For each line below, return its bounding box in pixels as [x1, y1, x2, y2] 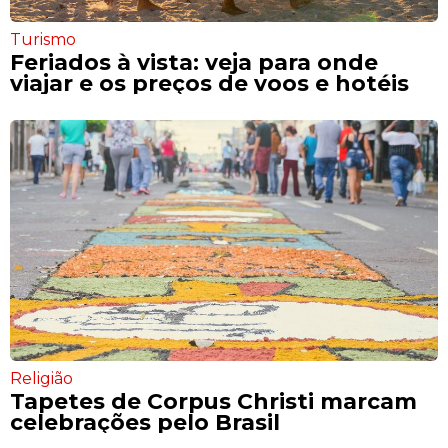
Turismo [10, 30, 76, 50]
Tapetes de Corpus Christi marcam [10, 388, 417, 415]
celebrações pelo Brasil [10, 409, 280, 436]
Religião [10, 369, 73, 389]
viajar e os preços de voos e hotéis [10, 70, 409, 97]
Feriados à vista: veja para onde [10, 49, 378, 76]
